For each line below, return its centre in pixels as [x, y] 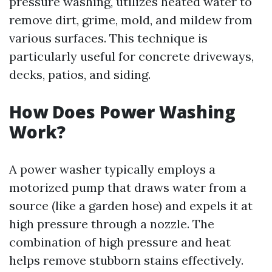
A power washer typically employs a [112, 169]
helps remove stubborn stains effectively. [126, 260]
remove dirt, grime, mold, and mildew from [131, 19]
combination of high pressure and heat [120, 242]
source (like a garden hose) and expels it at [131, 205]
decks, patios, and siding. [80, 74]
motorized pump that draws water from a [128, 187]
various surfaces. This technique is [108, 38]
